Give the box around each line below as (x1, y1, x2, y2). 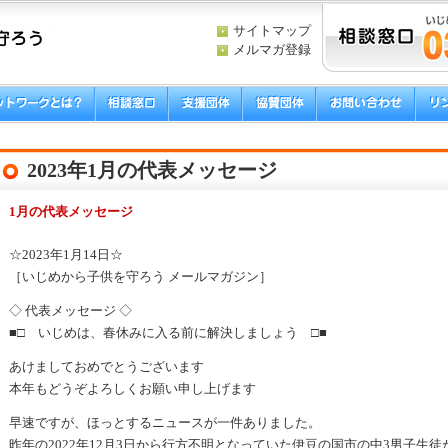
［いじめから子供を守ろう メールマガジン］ (9, 269, 272, 284)
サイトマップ (233, 23, 311, 38)
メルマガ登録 (233, 42, 311, 57)
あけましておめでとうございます (9, 359, 204, 374)
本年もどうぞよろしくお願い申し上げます (9, 381, 256, 396)
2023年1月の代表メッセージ (27, 159, 277, 181)
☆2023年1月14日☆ (9, 247, 123, 262)
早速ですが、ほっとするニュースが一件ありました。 (9, 415, 321, 430)
